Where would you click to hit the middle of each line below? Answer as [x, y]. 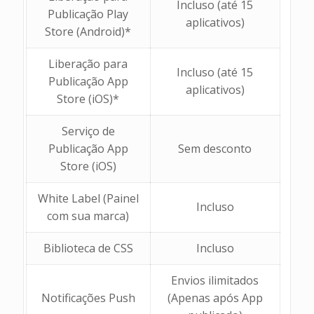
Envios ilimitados [215, 280]
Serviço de [88, 131]
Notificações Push [88, 298]
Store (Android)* [88, 31]
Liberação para [88, 63]
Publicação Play [88, 14]
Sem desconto [215, 148]
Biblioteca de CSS [88, 248]
